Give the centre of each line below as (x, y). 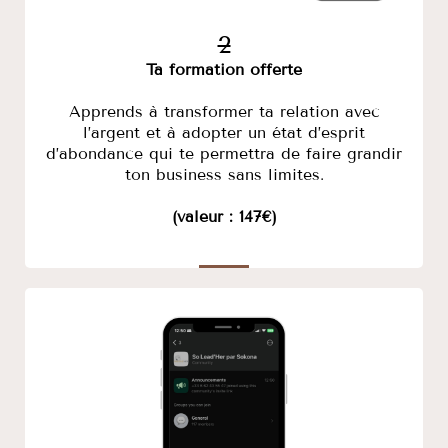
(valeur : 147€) (224, 217)
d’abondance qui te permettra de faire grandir (224, 154)
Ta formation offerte (224, 70)
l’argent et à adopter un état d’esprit (224, 133)
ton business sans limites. (224, 175)
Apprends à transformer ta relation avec (224, 112)
